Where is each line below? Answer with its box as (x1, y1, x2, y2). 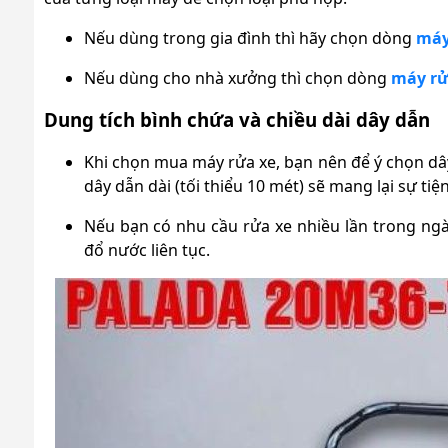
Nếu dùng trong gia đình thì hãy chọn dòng (83, 26, 416, 49)
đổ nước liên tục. (83, 238, 210, 261)
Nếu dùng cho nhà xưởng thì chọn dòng (83, 66, 391, 89)
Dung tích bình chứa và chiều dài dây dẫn (43, 106, 430, 132)
